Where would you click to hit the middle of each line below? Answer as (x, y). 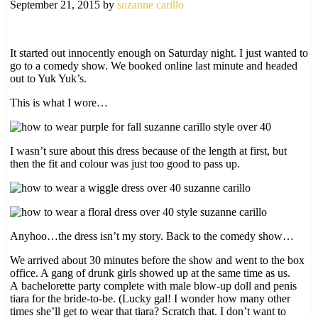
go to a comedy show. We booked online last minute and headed (154, 65)
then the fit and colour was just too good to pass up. (125, 163)
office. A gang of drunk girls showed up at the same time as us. (150, 273)
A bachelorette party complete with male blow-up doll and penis (153, 285)
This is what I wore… (59, 102)
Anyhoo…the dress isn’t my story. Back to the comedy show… (152, 236)
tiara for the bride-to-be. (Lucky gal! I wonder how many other (150, 298)
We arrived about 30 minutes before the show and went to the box (157, 260)
